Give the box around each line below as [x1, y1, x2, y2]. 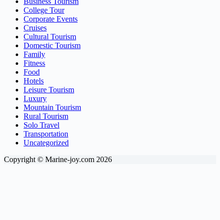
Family [24, 50, 45, 58]
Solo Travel [24, 120, 59, 129]
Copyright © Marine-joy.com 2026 [4, 155, 112, 164]
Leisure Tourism [24, 85, 74, 94]
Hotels [24, 76, 44, 85]
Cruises [24, 23, 47, 32]
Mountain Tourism [24, 103, 81, 111]
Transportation [24, 129, 68, 138]
